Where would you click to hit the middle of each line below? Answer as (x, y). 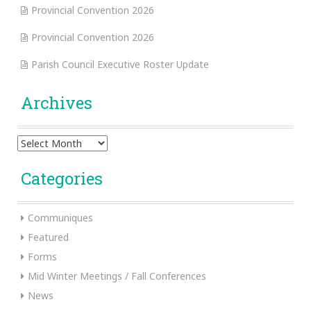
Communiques (60, 218)
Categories (62, 178)
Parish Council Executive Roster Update (120, 64)
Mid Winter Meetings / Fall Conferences (117, 276)
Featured (48, 237)
